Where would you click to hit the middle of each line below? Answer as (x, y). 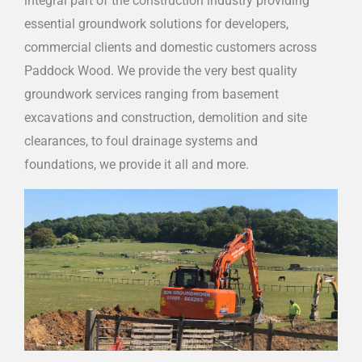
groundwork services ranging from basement (152, 94)
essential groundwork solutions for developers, (156, 24)
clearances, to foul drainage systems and (141, 141)
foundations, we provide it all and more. (137, 164)
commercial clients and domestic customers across (170, 47)
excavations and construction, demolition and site (166, 118)
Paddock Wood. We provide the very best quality (161, 71)
